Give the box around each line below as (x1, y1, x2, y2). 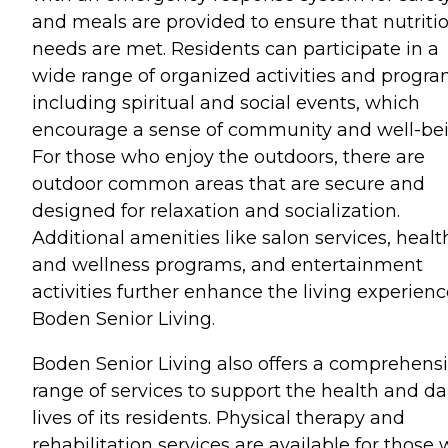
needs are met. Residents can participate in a (32, 37, 439, 60)
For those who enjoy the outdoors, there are (32, 145, 425, 168)
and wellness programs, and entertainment (32, 253, 423, 276)
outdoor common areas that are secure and (32, 172, 425, 195)
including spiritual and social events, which (32, 91, 420, 114)
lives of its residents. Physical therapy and (32, 406, 405, 429)
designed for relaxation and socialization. (32, 199, 400, 222)
